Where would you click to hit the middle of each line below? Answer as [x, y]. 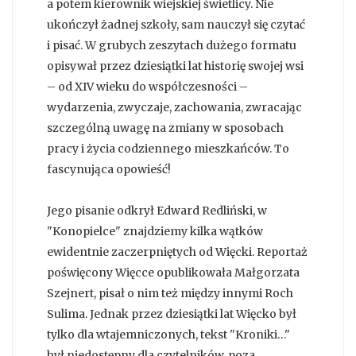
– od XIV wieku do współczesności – [147, 86]
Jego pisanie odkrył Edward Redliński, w [157, 210]
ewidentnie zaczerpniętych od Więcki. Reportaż [177, 252]
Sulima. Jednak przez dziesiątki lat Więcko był [172, 313]
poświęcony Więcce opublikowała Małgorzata [173, 272]
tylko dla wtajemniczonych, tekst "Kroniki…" [168, 334]
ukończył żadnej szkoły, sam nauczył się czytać [176, 24]
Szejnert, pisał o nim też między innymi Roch [170, 293]
